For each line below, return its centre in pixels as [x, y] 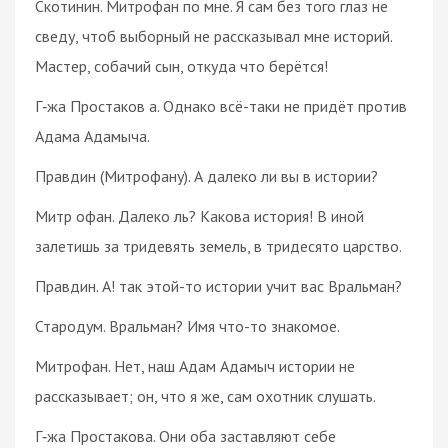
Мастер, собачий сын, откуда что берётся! [181, 65]
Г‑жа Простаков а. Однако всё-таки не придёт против [221, 105]
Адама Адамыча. [92, 135]
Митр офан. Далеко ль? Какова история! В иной [199, 215]
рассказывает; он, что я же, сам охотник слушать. [205, 395]
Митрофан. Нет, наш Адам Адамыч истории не [195, 365]
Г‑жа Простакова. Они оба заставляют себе [185, 435]
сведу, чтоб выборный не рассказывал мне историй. [213, 35]
